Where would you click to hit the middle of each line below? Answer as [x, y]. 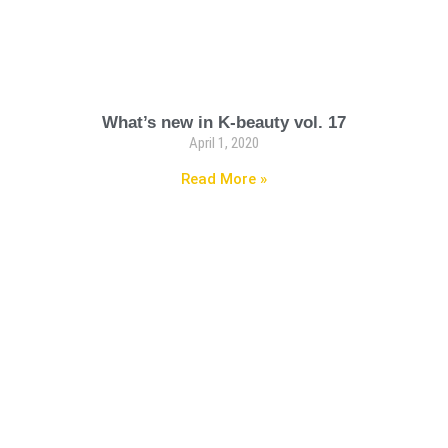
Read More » [224, 179]
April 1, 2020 [224, 143]
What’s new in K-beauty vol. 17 [224, 122]
